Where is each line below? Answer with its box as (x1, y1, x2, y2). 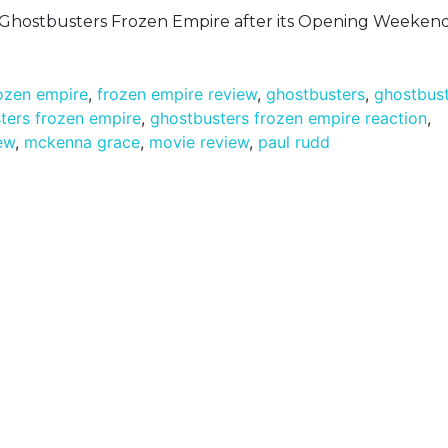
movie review (149, 132, 249, 153)
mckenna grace (24, 132, 140, 153)
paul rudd (258, 132, 330, 153)
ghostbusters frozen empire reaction (150, 108, 427, 129)
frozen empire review (97, 84, 257, 105)
